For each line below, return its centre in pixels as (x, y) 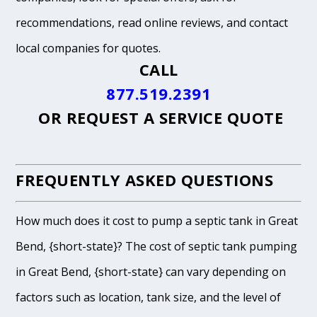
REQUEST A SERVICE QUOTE (175, 118)
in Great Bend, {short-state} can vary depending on (151, 272)
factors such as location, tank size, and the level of (149, 298)
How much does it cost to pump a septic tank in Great (157, 221)
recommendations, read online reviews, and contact (152, 23)
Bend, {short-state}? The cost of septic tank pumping (157, 247)
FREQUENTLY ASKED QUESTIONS (145, 180)
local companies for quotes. (88, 48)
